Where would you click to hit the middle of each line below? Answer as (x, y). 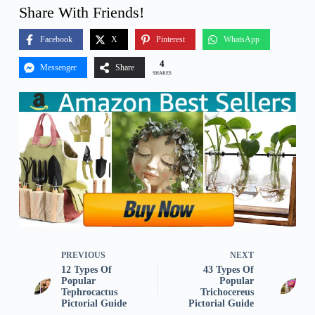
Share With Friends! (81, 13)
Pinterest (170, 40)
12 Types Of (86, 269)
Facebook (56, 40)
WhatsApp (241, 40)
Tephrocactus (89, 292)
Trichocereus (227, 292)
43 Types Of (229, 269)
